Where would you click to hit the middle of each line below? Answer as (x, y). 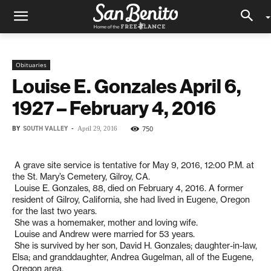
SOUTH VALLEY (45, 129)
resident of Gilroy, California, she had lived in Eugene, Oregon (131, 200)
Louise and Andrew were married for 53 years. (103, 234)
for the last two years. (54, 211)
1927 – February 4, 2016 (114, 108)
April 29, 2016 (98, 128)
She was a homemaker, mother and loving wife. (105, 223)
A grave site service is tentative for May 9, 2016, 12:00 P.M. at (133, 165)
